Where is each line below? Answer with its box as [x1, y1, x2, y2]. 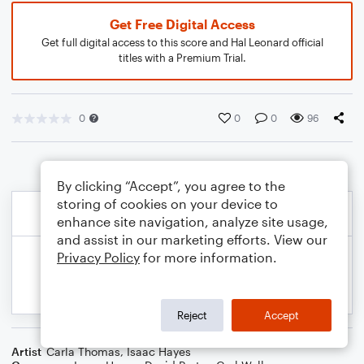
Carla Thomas [46, 344, 120, 358]
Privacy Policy [57, 249, 140, 265]
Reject [177, 308, 207, 322]
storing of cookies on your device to [57, 196, 278, 211]
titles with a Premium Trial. [118, 51, 246, 64]
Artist [11, 344, 41, 358]
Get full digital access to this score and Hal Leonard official [41, 36, 323, 49]
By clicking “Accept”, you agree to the [57, 178, 285, 193]
